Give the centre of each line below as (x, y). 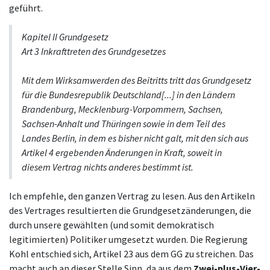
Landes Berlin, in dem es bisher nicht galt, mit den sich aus (135, 138)
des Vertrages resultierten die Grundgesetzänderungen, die (130, 211)
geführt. (26, 8)
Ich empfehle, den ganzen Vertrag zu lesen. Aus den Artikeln (132, 196)
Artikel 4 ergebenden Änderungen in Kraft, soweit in (122, 153)
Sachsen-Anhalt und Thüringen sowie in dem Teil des (124, 124)
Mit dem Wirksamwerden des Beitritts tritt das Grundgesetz (137, 80)
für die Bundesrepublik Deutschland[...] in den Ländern (128, 95)
